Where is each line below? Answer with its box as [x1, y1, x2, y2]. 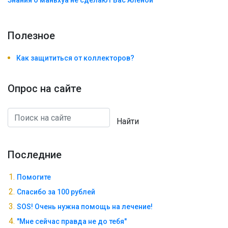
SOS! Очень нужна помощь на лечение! [17, 203, 153, 211]
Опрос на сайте [8, 82, 81, 95]
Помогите [17, 173, 51, 182]
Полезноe [8, 30, 55, 42]
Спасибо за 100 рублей [17, 188, 95, 196]
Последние [8, 149, 62, 161]
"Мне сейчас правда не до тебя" [17, 217, 127, 226]
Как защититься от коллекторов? [16, 54, 134, 63]
